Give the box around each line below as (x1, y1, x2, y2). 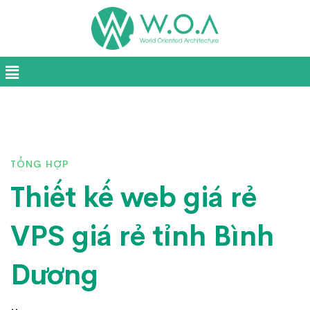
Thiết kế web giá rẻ (10, 179, 257, 215)
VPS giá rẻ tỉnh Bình (10, 218, 274, 254)
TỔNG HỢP (10, 157, 69, 170)
